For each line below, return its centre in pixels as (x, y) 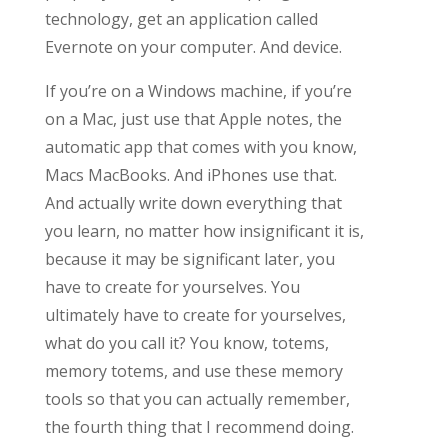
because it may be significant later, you (189, 258)
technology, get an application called (181, 18)
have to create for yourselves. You (172, 286)
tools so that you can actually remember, (197, 398)
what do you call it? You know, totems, (186, 342)
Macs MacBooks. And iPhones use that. (190, 174)
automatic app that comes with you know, (200, 146)
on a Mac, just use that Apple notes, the (193, 118)
